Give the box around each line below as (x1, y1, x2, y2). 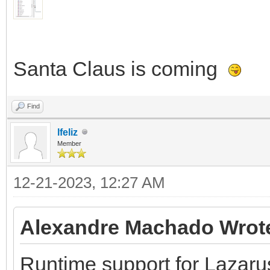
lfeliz (57, 127, 78, 137)
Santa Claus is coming (13, 57, 228, 80)
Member (57, 139, 81, 147)
